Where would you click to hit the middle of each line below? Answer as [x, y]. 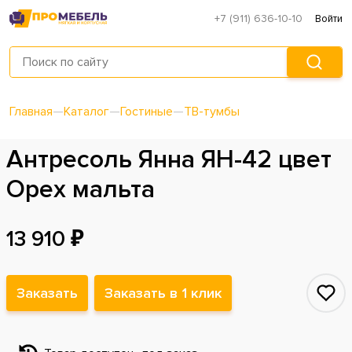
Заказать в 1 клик [163, 293]
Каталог [86, 112]
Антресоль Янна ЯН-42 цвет [169, 160]
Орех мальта [81, 190]
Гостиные [147, 112]
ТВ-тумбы [212, 112]
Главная [31, 112]
